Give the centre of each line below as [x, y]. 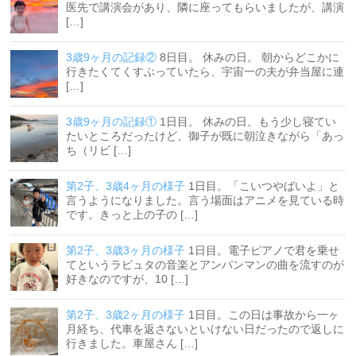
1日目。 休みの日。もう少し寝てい [248, 122]
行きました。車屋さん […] [132, 344]
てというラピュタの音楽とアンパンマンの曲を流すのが [205, 265]
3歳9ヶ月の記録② [112, 58]
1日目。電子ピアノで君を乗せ [264, 251]
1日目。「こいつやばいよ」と [264, 186]
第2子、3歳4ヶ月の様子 [126, 186]
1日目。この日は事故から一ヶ [264, 315]
